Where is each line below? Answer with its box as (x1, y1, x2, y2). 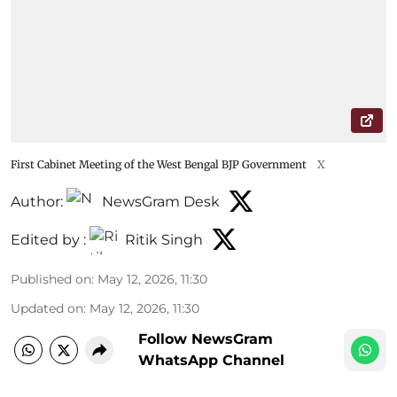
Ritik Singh (125, 231, 203, 249)
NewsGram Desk (102, 193, 220, 211)
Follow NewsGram (138, 330, 273, 347)
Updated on (11, 300, 83, 316)
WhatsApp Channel (138, 351, 284, 369)
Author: (11, 193, 63, 211)
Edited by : (11, 231, 86, 249)
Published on (11, 270, 91, 287)
